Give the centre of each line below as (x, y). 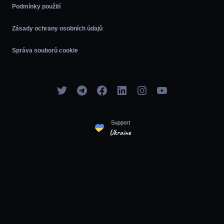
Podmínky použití (36, 7)
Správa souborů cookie (45, 51)
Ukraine (120, 133)
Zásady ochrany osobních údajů (57, 29)
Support (120, 123)
